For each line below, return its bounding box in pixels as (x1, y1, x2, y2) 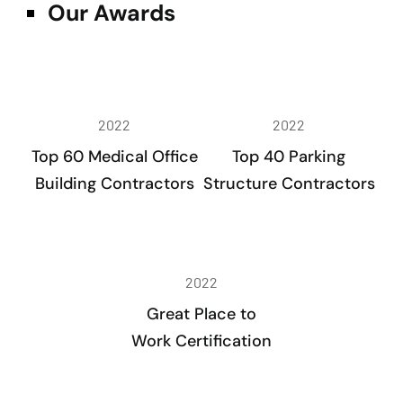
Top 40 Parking (232, 146, 345, 167)
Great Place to (147, 303, 256, 325)
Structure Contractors (202, 173, 375, 194)
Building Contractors (34, 173, 194, 194)
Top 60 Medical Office (31, 146, 198, 167)
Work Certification (131, 330, 272, 352)
